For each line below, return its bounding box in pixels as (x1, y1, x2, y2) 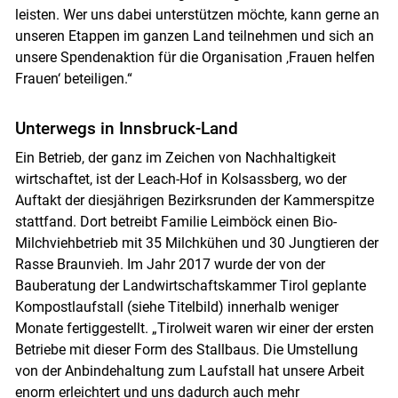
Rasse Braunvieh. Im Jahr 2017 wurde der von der (14, 256, 325, 274)
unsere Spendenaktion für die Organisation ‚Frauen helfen (14, 49, 375, 67)
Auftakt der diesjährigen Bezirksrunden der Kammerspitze (14, 192, 374, 210)
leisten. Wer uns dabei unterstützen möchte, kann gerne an (14, 6, 379, 24)
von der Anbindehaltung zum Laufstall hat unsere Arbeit (14, 362, 364, 380)
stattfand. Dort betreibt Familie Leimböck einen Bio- (14, 213, 337, 231)
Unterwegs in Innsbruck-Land (14, 118, 238, 139)
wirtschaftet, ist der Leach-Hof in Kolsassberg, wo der (14, 171, 346, 188)
